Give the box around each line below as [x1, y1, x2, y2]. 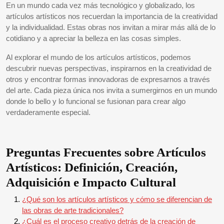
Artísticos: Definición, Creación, [6, 160, 177, 174]
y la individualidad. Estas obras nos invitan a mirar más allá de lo [6, 23, 215, 31]
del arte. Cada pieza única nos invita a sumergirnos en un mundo [6, 86, 217, 94]
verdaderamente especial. [6, 108, 90, 116]
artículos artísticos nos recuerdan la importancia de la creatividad [6, 12, 217, 20]
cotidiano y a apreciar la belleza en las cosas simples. [6, 34, 181, 42]
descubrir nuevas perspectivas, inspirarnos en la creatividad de [6, 64, 211, 72]
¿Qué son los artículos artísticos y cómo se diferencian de [22, 195, 212, 203]
